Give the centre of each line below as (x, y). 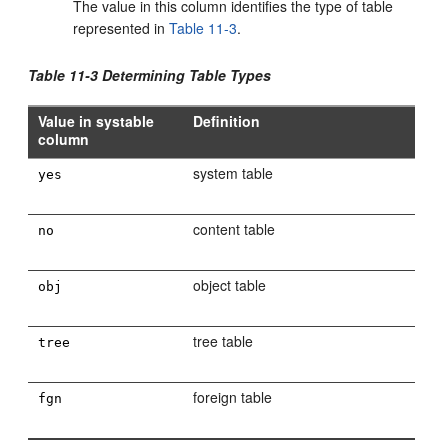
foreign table (233, 397)
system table (233, 173)
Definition (227, 121)
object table (230, 285)
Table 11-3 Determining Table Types (150, 75)
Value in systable (96, 121)
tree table (223, 341)
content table (234, 229)
